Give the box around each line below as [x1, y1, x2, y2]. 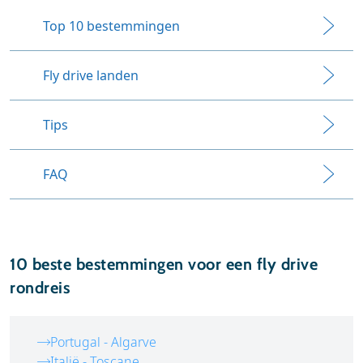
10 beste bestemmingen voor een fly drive [10, 254, 318, 274]
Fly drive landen [43, 66, 139, 84]
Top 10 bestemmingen [43, 17, 180, 35]
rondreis [10, 278, 70, 297]
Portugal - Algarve [50, 333, 156, 351]
